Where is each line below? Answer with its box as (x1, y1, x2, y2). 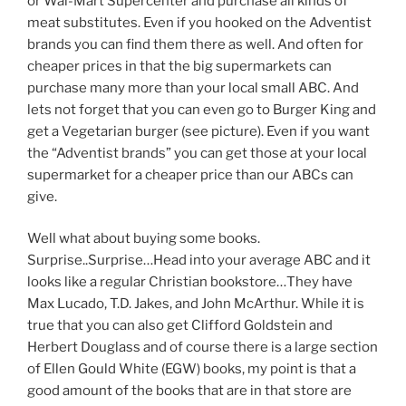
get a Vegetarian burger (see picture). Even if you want (27, 122, 370, 140)
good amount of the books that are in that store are (27, 382, 352, 400)
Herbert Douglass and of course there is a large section (27, 339, 378, 356)
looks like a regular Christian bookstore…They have (27, 274, 353, 291)
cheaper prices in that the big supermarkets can (27, 57, 332, 74)
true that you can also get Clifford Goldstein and (27, 317, 333, 334)
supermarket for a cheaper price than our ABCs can (27, 166, 353, 183)
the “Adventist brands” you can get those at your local (27, 144, 367, 161)
